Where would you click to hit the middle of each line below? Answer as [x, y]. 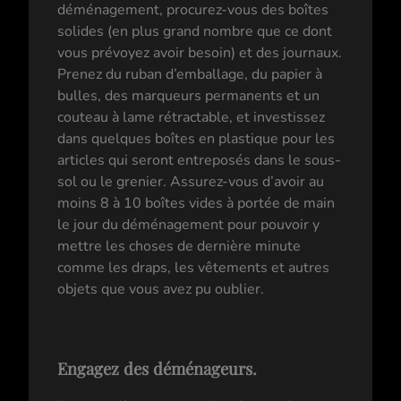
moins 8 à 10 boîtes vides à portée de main [196, 203]
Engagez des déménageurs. [157, 368]
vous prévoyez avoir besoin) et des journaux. [200, 52]
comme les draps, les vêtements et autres [193, 267]
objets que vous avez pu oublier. [161, 289]
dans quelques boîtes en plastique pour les [196, 138]
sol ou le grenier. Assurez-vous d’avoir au [191, 181]
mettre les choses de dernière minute [179, 246]
